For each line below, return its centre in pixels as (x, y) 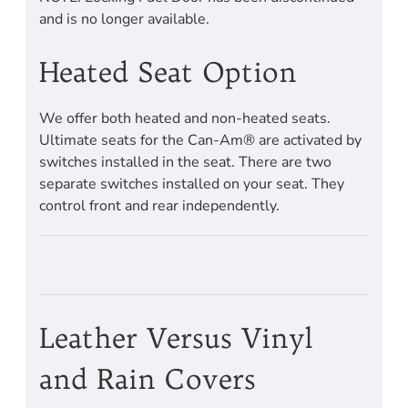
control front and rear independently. (159, 206)
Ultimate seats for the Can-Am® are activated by (200, 141)
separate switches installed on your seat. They (192, 184)
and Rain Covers (148, 379)
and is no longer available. (124, 19)
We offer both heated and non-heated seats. (185, 119)
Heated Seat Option (168, 72)
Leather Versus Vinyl (176, 338)
